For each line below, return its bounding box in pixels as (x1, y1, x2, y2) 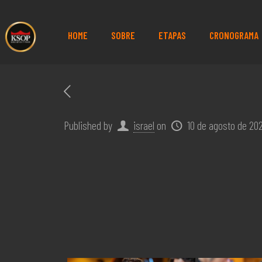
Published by (64, 118, 112, 132)
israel (133, 118, 154, 132)
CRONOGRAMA (209, 29, 258, 41)
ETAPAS (158, 29, 186, 41)
